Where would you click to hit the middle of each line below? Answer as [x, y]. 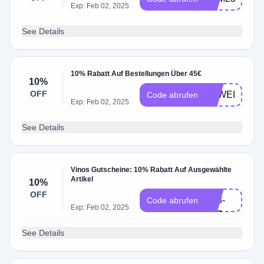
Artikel [82, 179]
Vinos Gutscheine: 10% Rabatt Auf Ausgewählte [151, 170]
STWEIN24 [229, 95]
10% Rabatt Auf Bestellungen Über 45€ [136, 74]
